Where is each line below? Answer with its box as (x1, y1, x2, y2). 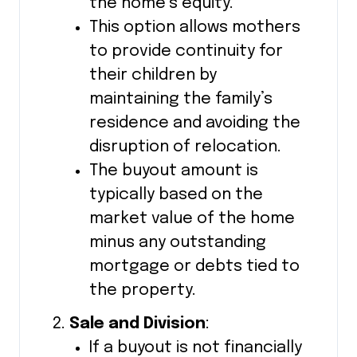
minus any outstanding (89, 233, 267, 251)
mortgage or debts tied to (89, 257, 300, 275)
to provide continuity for (89, 42, 284, 60)
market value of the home (89, 210, 296, 227)
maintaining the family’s (89, 90, 273, 108)
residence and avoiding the (89, 114, 301, 131)
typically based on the (89, 186, 264, 203)
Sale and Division (69, 316, 206, 333)
